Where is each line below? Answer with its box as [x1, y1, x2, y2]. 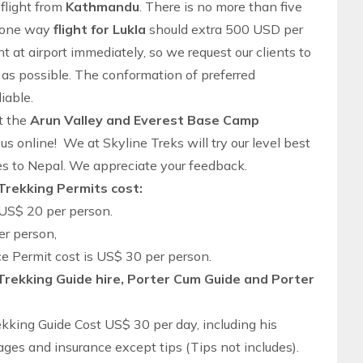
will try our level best [184, 135, 310, 151]
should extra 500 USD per [146, 21, 303, 37]
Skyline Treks [103, 135, 184, 151]
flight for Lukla [53, 21, 146, 37]
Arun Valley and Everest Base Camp [30, 112, 259, 128]
